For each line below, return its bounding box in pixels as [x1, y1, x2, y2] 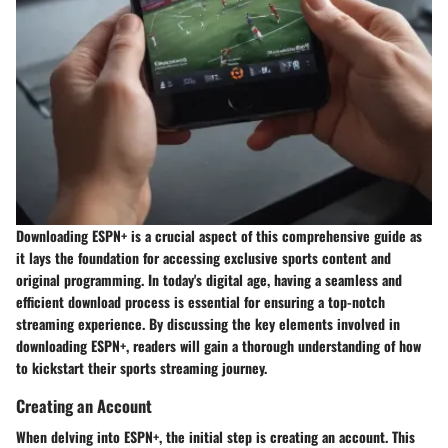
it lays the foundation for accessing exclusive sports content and [16, 247, 391, 269]
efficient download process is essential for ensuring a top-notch [16, 291, 385, 313]
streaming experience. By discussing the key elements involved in [16, 313, 400, 335]
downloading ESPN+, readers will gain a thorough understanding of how [16, 335, 421, 357]
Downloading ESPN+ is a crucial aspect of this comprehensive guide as [16, 225, 422, 247]
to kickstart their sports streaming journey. [16, 357, 267, 379]
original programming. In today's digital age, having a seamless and [16, 269, 402, 291]
